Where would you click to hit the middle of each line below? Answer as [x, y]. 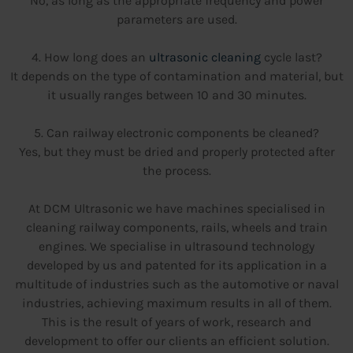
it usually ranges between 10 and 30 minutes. [176, 95]
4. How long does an [90, 57]
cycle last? [291, 57]
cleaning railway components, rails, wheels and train [176, 227]
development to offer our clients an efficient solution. [176, 340]
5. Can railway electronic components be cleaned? [176, 132]
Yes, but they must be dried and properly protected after [176, 151]
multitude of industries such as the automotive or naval [176, 284]
